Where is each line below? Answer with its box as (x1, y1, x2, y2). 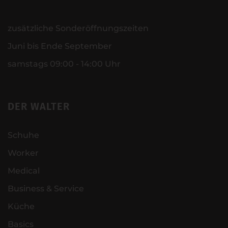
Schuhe (8, 130, 39, 140)
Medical (8, 166, 40, 176)
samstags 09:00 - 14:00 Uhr (8, 59, 123, 69)
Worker (8, 148, 39, 158)
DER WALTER (8, 100, 70, 113)
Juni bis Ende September (8, 41, 114, 51)
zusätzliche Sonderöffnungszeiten (8, 23, 149, 34)
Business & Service (8, 184, 84, 194)
